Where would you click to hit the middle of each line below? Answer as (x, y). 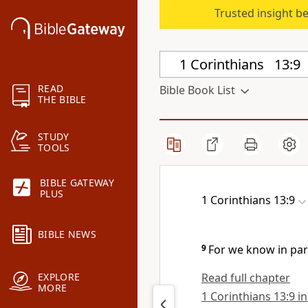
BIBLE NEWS (67, 234)
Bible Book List (197, 90)
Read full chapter (246, 278)
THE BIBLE (62, 100)
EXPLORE (59, 277)
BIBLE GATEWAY (77, 183)
